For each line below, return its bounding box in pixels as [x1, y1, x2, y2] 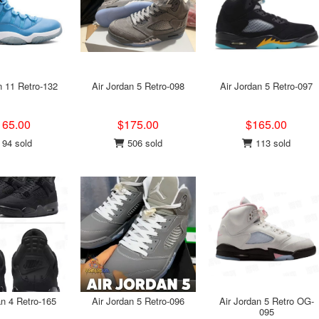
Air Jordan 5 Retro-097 [220, 79, 313, 93]
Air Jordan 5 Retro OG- [219, 294, 314, 308]
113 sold [253, 136, 291, 150]
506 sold [125, 136, 162, 150]
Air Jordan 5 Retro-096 [92, 294, 184, 308]
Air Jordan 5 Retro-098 [92, 79, 184, 93]
